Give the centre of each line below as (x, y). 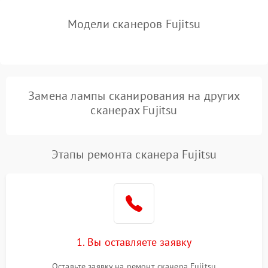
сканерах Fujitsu (134, 110)
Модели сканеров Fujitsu (134, 24)
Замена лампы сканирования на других (134, 96)
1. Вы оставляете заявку (134, 242)
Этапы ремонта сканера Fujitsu (134, 154)
